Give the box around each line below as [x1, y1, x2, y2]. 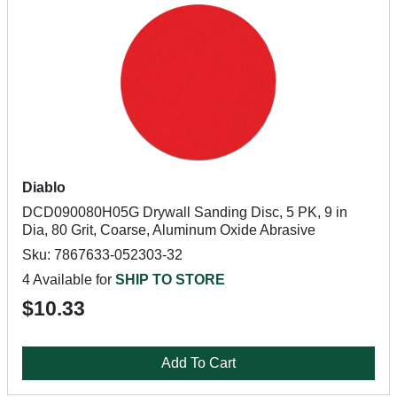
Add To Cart [161, 355, 236, 370]
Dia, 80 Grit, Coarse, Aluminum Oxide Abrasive [22, 222, 315, 237]
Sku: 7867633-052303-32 [22, 247, 183, 262]
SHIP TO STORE [115, 272, 225, 287]
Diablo [22, 180, 66, 195]
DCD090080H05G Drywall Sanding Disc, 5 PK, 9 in [22, 205, 347, 220]
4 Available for [22, 272, 115, 287]
